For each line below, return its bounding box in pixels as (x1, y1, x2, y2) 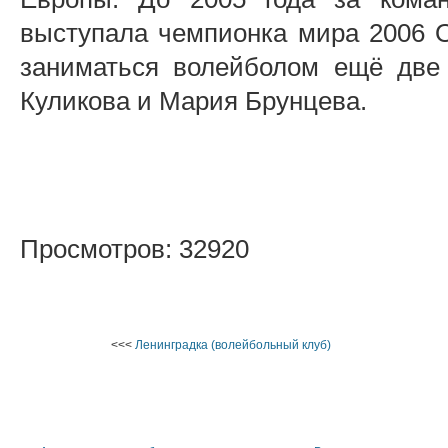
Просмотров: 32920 (20, 235, 249, 263)
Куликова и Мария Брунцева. (20, 87, 367, 115)
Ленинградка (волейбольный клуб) (134, 338, 331, 352)
